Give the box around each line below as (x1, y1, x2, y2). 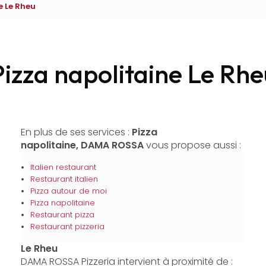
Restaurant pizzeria (30, 221, 104, 232)
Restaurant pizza (30, 210, 94, 220)
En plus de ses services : (20, 125, 132, 139)
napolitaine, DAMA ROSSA (20, 138, 144, 152)
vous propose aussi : (143, 138, 241, 152)
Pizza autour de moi (30, 186, 107, 196)
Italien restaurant (30, 162, 96, 172)
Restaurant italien (30, 174, 98, 184)
